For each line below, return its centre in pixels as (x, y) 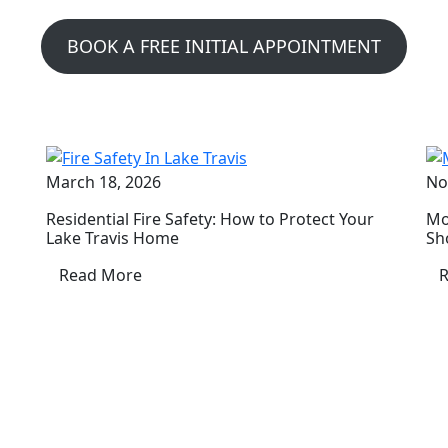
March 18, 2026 (103, 182)
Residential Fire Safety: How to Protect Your (210, 219)
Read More (100, 275)
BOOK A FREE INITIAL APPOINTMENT (224, 46)
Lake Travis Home (112, 238)
